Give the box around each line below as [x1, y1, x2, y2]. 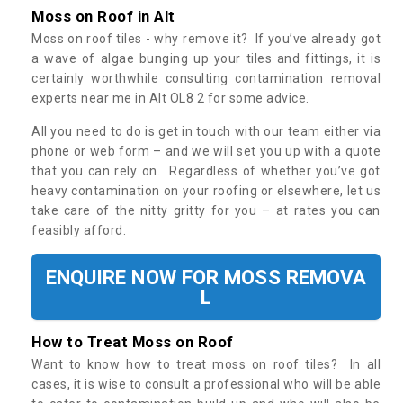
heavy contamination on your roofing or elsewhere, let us [31, 184, 381, 199]
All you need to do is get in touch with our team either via [31, 124, 381, 139]
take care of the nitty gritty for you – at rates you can [31, 203, 381, 219]
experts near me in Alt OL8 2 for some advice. [31, 91, 312, 106]
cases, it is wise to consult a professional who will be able [31, 377, 381, 392]
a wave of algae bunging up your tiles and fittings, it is [31, 51, 381, 67]
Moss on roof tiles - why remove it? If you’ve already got [31, 31, 381, 47]
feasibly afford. [31, 223, 126, 238]
